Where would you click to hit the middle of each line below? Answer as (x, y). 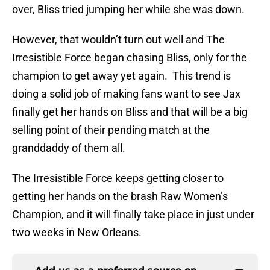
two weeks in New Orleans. (77, 233)
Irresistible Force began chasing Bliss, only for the (130, 58)
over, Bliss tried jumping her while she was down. (128, 10)
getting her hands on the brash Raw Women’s (120, 196)
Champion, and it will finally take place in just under (133, 215)
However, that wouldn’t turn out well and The (118, 40)
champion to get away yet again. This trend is (121, 76)
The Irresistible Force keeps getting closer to (118, 178)
